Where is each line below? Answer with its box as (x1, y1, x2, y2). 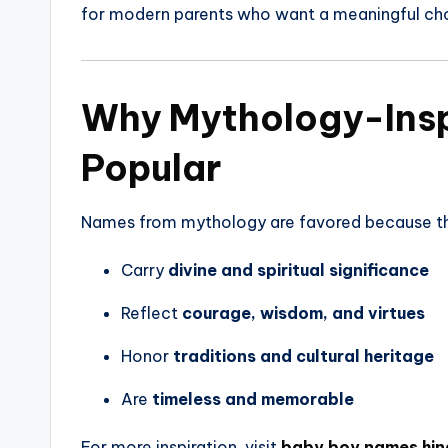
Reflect (121, 303, 182, 324)
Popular (81, 145, 221, 192)
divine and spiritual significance (168, 260, 429, 281)
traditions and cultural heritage (173, 346, 434, 367)
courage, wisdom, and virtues (182, 303, 425, 324)
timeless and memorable (152, 389, 354, 410)
